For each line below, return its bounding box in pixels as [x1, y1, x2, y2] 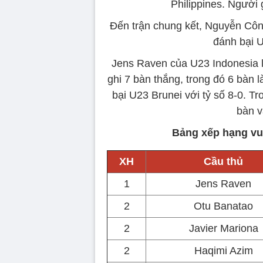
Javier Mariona [188, 222, 258, 234]
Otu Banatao [194, 200, 253, 212]
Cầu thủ [204, 156, 243, 167]
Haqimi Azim [194, 245, 253, 257]
